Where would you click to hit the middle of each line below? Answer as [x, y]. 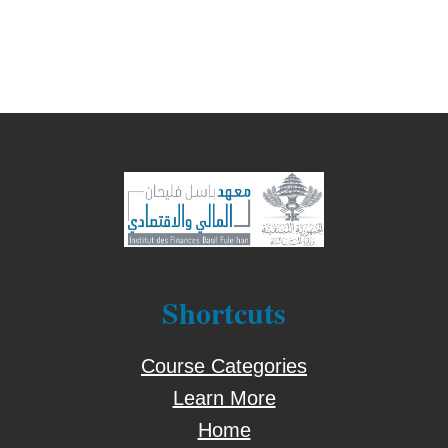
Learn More [224, 398]
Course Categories [224, 366]
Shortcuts [224, 312]
